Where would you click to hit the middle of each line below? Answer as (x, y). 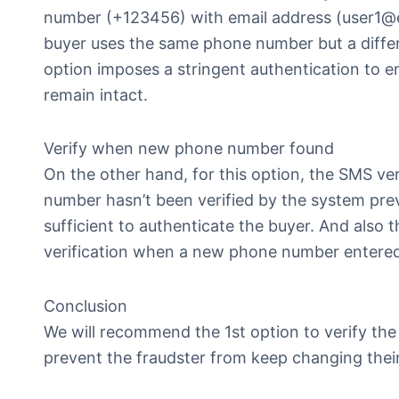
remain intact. (96, 94)
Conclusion (85, 305)
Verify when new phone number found (189, 149)
